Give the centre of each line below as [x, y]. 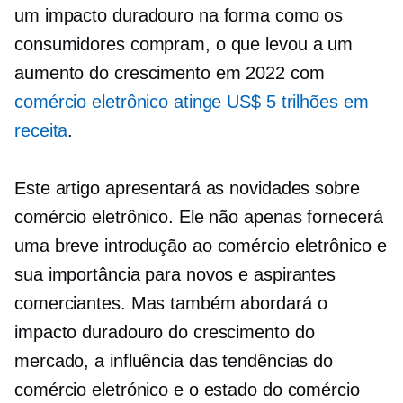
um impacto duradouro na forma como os [179, 15]
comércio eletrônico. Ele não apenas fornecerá [199, 217]
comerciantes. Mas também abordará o [171, 303]
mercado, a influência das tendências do [174, 361]
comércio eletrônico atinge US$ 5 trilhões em [192, 102]
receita [41, 130]
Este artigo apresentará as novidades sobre [187, 188]
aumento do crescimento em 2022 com [170, 73]
